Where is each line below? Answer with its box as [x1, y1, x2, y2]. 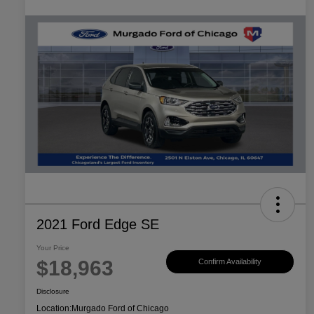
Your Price [36, 244, 69, 252]
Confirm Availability [198, 257, 261, 266]
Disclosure [36, 287, 69, 296]
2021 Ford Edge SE [36, 217, 159, 233]
